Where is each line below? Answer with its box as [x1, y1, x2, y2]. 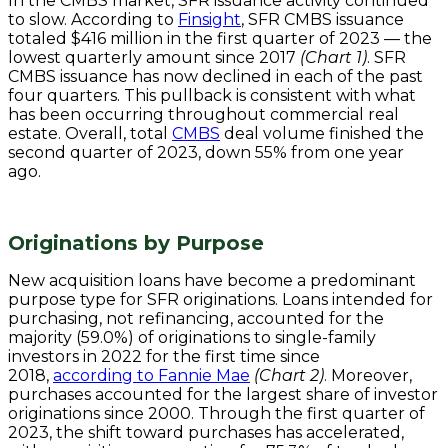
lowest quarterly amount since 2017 [8, 48, 300, 68]
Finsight [178, 10, 241, 30]
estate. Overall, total [8, 124, 172, 144]
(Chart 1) [300, 48, 367, 68]
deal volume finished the [220, 124, 424, 144]
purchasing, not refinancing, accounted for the [8, 309, 384, 329]
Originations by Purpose [8, 231, 264, 256]
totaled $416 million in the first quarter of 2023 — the [8, 29, 432, 49]
